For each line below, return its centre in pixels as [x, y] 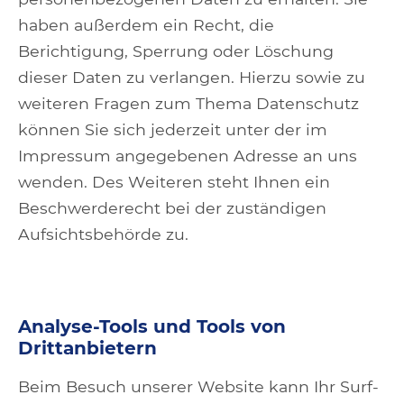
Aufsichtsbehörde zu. [103, 234]
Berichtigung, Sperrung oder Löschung [176, 51]
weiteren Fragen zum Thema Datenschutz [188, 103]
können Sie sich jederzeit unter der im [173, 129]
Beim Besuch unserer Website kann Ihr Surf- [198, 386]
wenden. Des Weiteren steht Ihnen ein [174, 182]
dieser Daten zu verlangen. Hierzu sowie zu [192, 77]
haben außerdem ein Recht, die [146, 25]
